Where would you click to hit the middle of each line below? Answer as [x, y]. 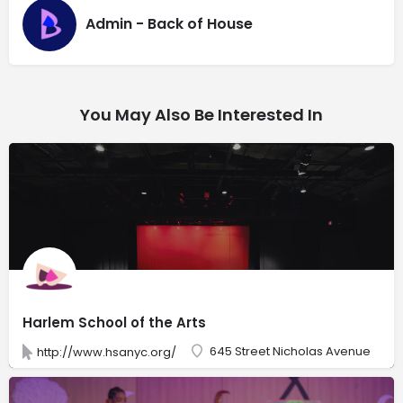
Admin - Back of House [169, 24]
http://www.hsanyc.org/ [107, 352]
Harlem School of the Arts [114, 322]
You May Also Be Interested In [201, 114]
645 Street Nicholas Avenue [290, 351]
